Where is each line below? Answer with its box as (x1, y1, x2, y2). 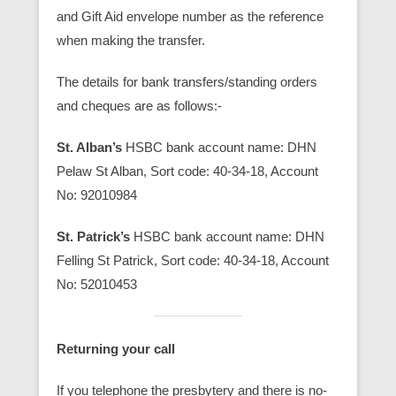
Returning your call (57, 340, 175, 356)
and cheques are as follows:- (57, 97, 222, 113)
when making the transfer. (57, 32, 205, 48)
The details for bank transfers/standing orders (57, 73, 317, 89)
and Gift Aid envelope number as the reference (57, 8, 324, 24)
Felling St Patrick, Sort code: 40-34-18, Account (57, 252, 329, 268)
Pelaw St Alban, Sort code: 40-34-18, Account (57, 163, 318, 179)
